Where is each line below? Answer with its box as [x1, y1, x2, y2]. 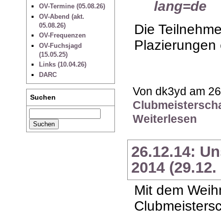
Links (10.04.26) [38, 61, 86, 69]
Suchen [30, 93, 56, 102]
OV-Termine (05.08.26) [38, 2, 105, 10]
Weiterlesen [133, 112, 197, 125]
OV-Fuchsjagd [38, 41, 82, 49]
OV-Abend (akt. [38, 12, 84, 20]
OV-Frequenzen [38, 32, 86, 39]
